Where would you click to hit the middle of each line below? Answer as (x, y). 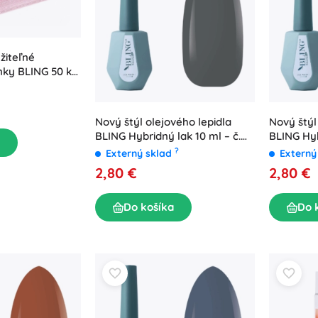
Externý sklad (140, 154)
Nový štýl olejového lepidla (163, 122)
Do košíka (149, 207)
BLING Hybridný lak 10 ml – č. (168, 136)
